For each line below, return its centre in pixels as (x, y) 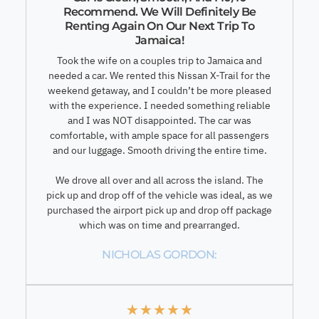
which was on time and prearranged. (159, 225)
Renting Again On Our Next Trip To (159, 26)
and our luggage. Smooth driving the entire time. (159, 150)
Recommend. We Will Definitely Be (159, 11)
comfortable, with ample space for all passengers (159, 135)
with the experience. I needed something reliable (159, 105)
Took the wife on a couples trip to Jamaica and (159, 60)
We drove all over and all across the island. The (159, 180)
